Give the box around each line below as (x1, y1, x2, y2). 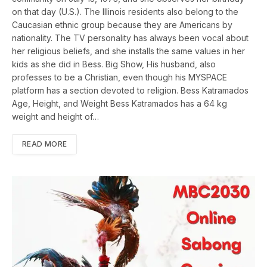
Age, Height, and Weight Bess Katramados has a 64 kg (12, 98, 227, 109)
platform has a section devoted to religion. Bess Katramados (12, 85, 249, 96)
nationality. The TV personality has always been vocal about (12, 33, 249, 44)
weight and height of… (12, 111, 99, 122)
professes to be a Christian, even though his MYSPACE (12, 72, 227, 83)
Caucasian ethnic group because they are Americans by (12, 20, 232, 30)
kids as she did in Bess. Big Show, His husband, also (12, 59, 216, 70)
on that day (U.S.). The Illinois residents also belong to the (12, 7, 238, 17)
